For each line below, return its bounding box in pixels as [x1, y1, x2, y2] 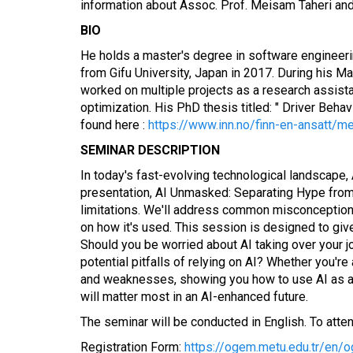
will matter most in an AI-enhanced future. [80, 289, 308, 304]
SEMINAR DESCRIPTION [80, 143, 220, 158]
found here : [80, 117, 148, 132]
